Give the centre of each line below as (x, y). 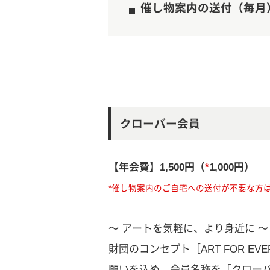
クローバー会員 (160, 124)
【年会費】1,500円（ (157, 167)
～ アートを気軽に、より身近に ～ (188, 228)
